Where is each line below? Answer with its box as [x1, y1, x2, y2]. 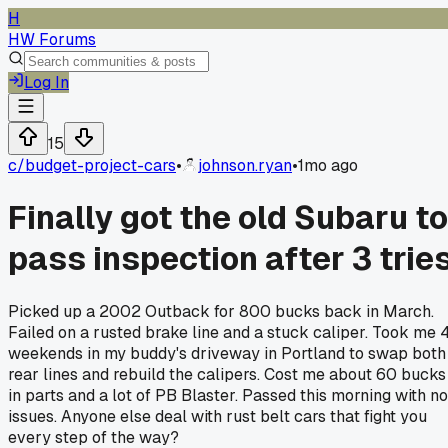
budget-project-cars [25, 155, 176, 176]
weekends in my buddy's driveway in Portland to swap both [8, 342, 446, 364]
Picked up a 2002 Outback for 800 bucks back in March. [8, 300, 434, 322]
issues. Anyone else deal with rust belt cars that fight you [8, 405, 427, 427]
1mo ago [298, 155, 358, 176]
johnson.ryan [198, 155, 292, 176]
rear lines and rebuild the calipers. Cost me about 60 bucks [8, 363, 446, 385]
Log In [24, 72, 69, 93]
